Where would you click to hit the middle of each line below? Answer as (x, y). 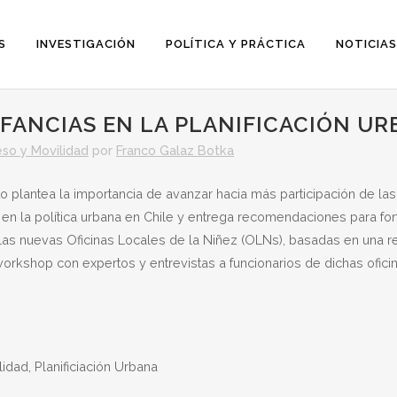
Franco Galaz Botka (175, 150)
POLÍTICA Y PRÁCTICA (236, 44)
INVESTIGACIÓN (86, 44)
